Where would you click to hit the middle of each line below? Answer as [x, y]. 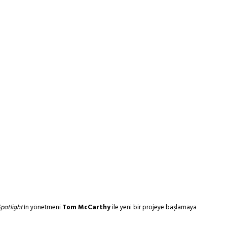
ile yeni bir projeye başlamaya [154, 208]
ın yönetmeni [43, 208]
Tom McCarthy [87, 208]
